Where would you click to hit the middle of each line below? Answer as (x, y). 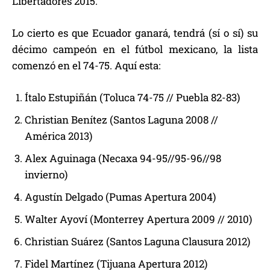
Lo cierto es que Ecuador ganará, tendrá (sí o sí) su (135, 33)
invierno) (46, 175)
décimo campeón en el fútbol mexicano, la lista (135, 49)
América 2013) (58, 136)
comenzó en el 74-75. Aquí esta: (86, 66)
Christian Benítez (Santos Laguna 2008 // (121, 120)
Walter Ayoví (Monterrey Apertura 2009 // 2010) (138, 219)
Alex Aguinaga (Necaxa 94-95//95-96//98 (123, 159)
